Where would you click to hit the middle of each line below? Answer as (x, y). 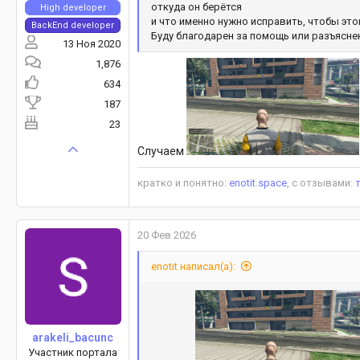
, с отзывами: (321, 183)
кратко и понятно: (183, 183)
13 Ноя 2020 (92, 44)
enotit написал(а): (193, 267)
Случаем (162, 151)
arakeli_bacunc (73, 338)
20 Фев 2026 (167, 235)
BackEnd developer (73, 26)
